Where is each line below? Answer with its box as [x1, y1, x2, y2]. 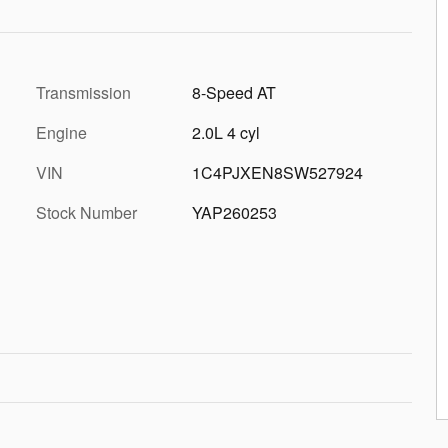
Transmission [36, 80, 131, 104]
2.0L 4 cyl [192, 120, 260, 144]
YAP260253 [192, 200, 277, 224]
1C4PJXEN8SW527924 [192, 160, 363, 184]
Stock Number [36, 200, 137, 224]
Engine [36, 120, 87, 144]
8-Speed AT [192, 80, 276, 104]
